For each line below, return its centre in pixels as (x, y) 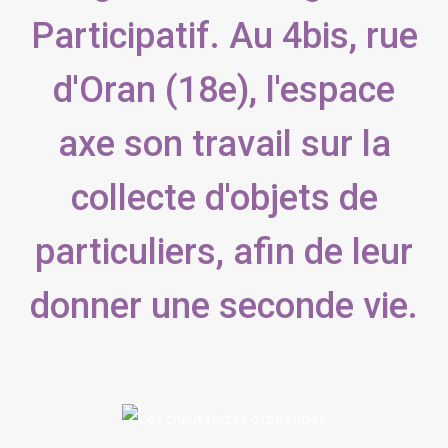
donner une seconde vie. (224, 305)
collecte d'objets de (224, 197)
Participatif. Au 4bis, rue (224, 35)
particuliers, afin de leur (224, 251)
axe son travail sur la (224, 143)
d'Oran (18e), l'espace (224, 89)
